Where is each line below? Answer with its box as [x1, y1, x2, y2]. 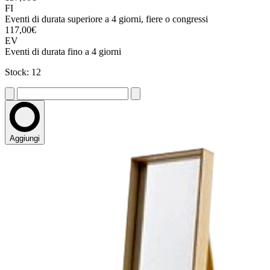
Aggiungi [10, 134, 40, 143]
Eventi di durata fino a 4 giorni [5, 46, 121, 57]
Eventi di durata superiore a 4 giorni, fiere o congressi [5, 14, 208, 25]
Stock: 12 [5, 67, 41, 78]
